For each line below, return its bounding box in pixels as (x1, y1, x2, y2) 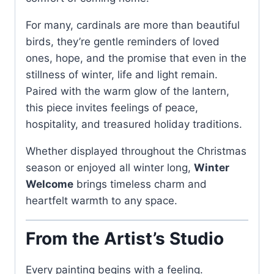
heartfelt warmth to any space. (26, 194, 177, 207)
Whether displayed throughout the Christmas (26, 144, 246, 157)
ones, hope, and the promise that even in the (26, 51, 246, 64)
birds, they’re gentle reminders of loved (26, 35, 220, 48)
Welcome (26, 177, 73, 190)
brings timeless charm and (73, 177, 207, 190)
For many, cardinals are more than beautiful (26, 18, 240, 31)
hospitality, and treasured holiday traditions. (26, 117, 242, 130)
